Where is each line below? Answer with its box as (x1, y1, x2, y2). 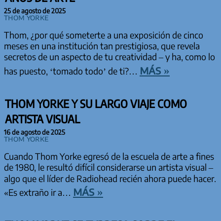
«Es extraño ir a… (4, 187, 73, 198)
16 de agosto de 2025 (4, 128, 65, 137)
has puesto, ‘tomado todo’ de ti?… (4, 66, 140, 77)
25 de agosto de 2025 (4, 6, 66, 15)
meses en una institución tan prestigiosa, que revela (4, 40, 200, 52)
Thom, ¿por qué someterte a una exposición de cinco (4, 30, 203, 41)
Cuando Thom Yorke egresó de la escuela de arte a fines (4, 151, 214, 162)
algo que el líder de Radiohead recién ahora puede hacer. (4, 173, 216, 184)
